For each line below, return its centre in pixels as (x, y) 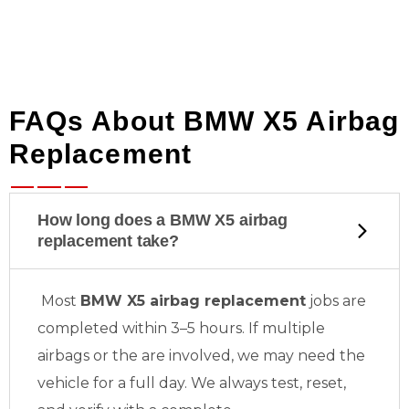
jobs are (336, 301)
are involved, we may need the (253, 356)
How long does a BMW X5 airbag (163, 220)
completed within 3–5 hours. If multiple (181, 328)
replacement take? (108, 241)
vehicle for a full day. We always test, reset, (192, 383)
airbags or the (89, 356)
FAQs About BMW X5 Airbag (204, 121)
